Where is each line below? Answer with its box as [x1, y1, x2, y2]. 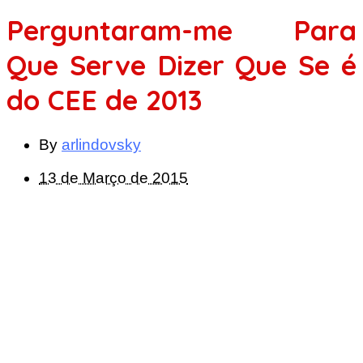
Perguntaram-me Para [6, 12, 357, 48]
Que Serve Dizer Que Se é [6, 47, 357, 83]
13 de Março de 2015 [39, 169, 188, 186]
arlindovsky [62, 135, 141, 153]
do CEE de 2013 [6, 82, 203, 117]
